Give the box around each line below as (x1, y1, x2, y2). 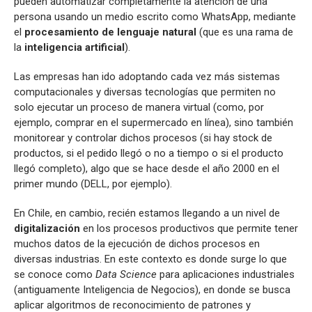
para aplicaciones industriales (157, 267, 295, 281)
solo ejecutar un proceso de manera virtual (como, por (14, 100, 264, 114)
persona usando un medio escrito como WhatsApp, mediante (14, 10, 296, 23)
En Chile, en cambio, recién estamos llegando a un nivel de (14, 206, 280, 219)
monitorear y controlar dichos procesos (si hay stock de (14, 131, 272, 144)
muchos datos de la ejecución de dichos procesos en (14, 237, 260, 250)
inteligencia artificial (24, 40, 125, 54)
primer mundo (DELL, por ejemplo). (14, 177, 172, 190)
